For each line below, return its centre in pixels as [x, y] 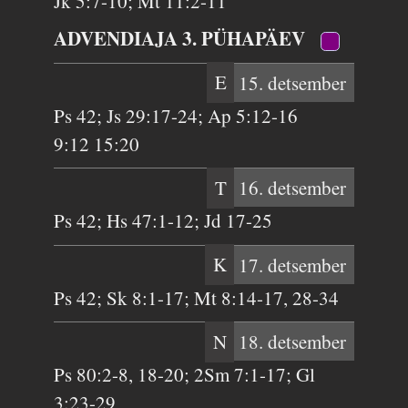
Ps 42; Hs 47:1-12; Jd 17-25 [163, 221]
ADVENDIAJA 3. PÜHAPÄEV [182, 39]
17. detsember [291, 265]
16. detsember [291, 188]
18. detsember [291, 342]
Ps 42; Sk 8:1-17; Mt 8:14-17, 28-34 [197, 297]
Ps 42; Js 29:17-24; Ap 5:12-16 [176, 115]
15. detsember [291, 82]
